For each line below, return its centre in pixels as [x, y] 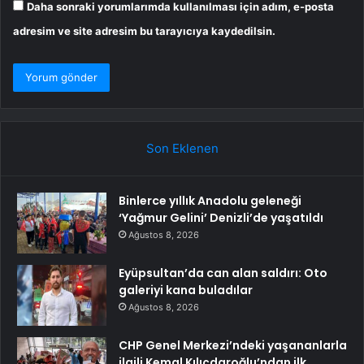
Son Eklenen [182, 149]
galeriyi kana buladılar [186, 290]
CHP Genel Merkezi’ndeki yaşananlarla [233, 346]
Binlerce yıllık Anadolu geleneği [210, 201]
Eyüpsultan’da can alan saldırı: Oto [223, 273]
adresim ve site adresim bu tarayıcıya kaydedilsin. [144, 31]
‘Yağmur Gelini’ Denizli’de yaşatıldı [221, 218]
